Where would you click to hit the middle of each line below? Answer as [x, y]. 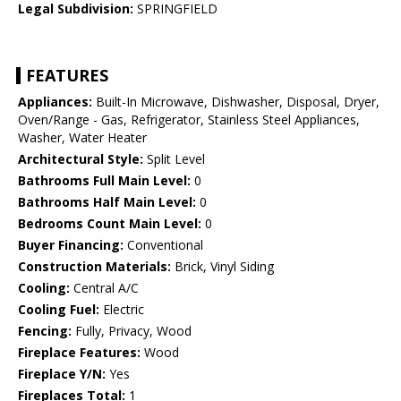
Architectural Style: [81, 159]
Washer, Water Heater [82, 138]
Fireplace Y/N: [62, 374]
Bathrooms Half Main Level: [107, 202]
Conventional [163, 245]
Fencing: [45, 331]
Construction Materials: [94, 267]
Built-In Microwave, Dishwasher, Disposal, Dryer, [236, 102]
